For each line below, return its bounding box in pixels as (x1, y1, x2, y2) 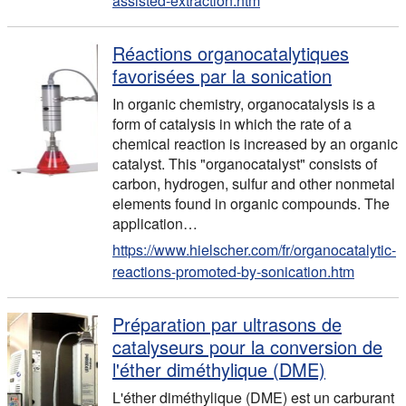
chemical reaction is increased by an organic (112, 133, 398, 154)
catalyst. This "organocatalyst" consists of (112, 153, 377, 174)
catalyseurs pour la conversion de (112, 333, 382, 360)
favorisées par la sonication (112, 63, 332, 89)
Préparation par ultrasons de (112, 311, 342, 337)
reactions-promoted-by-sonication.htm (112, 261, 354, 282)
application (112, 213, 183, 234)
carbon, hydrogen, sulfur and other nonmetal (112, 173, 395, 194)
